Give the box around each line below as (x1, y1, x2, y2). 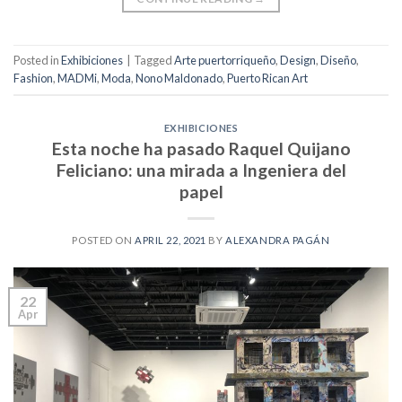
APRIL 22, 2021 (135, 233, 206, 246)
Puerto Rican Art (227, 71, 308, 86)
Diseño (320, 53, 356, 68)
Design (280, 53, 316, 68)
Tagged (134, 53, 174, 68)
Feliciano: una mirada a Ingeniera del (56, 159, 346, 180)
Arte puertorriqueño (174, 53, 275, 68)
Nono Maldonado (135, 71, 223, 86)
